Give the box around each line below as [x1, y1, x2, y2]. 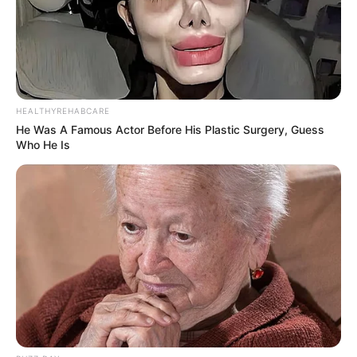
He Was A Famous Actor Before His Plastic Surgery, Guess [16, 123, 324, 137]
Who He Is [16, 138, 70, 152]
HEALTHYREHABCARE [16, 106, 110, 116]
